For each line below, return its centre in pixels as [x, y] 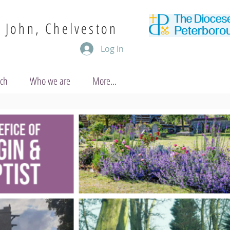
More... [104, 81]
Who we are [50, 81]
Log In [112, 49]
